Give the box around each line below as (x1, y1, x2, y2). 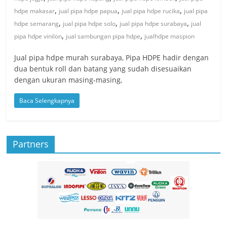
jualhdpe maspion (144, 31, 195, 41)
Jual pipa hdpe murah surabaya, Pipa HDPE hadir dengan (14, 52, 209, 62)
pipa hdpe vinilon (14, 31, 62, 41)
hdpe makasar (14, 6, 55, 15)
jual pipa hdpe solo (63, 19, 116, 28)
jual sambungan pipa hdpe (66, 31, 141, 41)
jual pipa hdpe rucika (122, 6, 180, 15)
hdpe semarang (14, 19, 59, 28)
